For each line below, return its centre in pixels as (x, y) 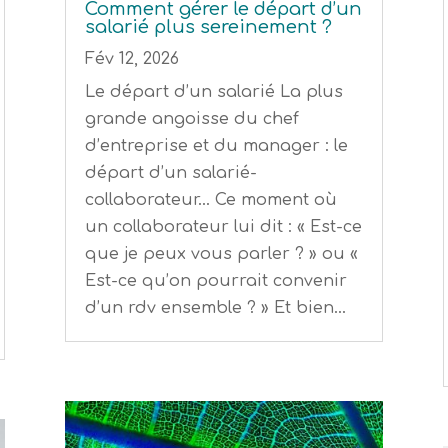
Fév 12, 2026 (131, 59)
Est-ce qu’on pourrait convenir (215, 281)
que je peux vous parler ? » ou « (221, 254)
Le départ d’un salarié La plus (213, 92)
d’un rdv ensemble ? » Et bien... (215, 308)
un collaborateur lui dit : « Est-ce (223, 227)
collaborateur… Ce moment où (210, 200)
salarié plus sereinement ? (208, 27)
